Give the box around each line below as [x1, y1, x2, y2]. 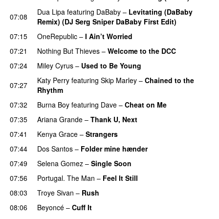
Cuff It [72, 202, 92, 212]
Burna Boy [37, 99, 69, 109]
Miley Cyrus [37, 60, 73, 70]
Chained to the [145, 75, 194, 85]
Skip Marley [101, 75, 137, 85]
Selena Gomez [37, 158, 83, 168]
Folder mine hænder [81, 143, 148, 153]
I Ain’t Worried [85, 31, 132, 41]
